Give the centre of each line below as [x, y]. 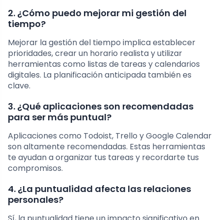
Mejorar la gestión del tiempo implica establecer [102, 43]
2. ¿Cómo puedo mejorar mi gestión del [97, 13]
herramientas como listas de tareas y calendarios [104, 64]
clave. [19, 86]
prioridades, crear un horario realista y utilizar [95, 54]
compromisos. [35, 168]
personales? [36, 200]
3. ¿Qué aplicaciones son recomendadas [101, 107]
